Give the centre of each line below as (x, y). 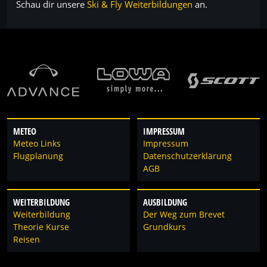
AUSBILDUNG (165, 202)
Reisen (27, 239)
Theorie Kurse (41, 227)
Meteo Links (37, 144)
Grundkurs (165, 227)
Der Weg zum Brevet (184, 214)
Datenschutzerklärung (188, 156)
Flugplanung (38, 156)
